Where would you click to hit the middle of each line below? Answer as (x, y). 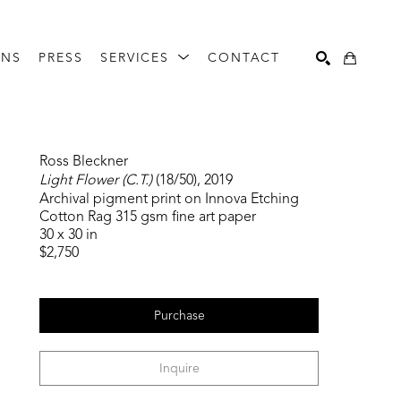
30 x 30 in (68, 235)
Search (286, 134)
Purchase (179, 316)
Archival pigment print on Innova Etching (169, 200)
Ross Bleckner (84, 162)
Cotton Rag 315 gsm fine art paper (148, 218)
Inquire (179, 369)
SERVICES (137, 58)
